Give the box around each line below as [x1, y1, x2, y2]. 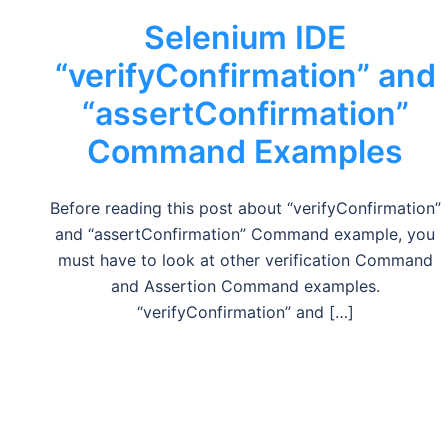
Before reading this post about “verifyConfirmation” [49, 198, 441, 218]
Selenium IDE [144, 18, 347, 57]
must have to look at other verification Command [57, 250, 433, 270]
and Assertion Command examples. [110, 276, 380, 296]
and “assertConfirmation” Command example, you [55, 224, 436, 244]
